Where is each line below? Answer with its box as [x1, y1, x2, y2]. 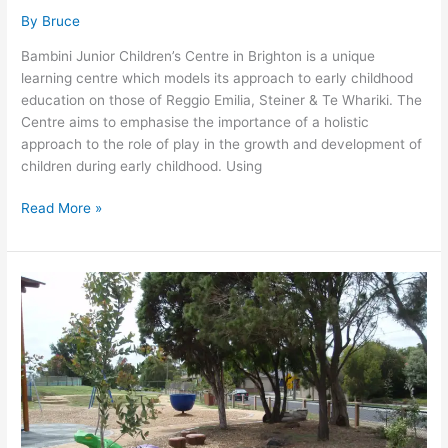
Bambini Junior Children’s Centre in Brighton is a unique [21, 47, 376, 64]
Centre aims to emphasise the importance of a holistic [21, 113, 370, 130]
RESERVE [20, 318, 81, 335]
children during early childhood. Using [21, 157, 263, 174]
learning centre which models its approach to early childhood [21, 69, 414, 86]
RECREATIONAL [20, 296, 123, 313]
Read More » [21, 200, 103, 217]
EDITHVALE [20, 274, 95, 291]
